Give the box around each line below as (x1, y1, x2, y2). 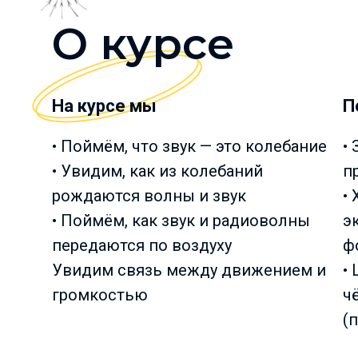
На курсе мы (51, 96, 157, 116)
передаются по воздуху (51, 236, 232, 255)
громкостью (51, 285, 148, 304)
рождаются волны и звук (51, 186, 246, 205)
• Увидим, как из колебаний (51, 161, 263, 181)
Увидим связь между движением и (51, 261, 326, 280)
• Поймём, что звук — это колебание (51, 137, 327, 156)
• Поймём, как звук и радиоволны (51, 211, 310, 230)
